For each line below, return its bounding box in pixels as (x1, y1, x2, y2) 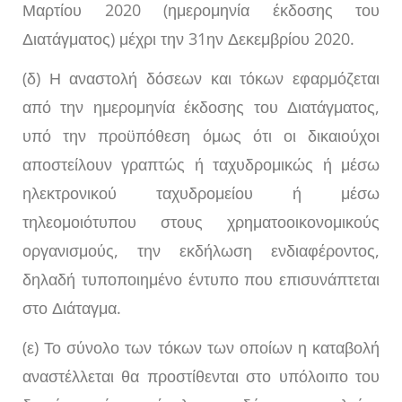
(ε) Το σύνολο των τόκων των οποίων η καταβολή (22, 336, 380, 359)
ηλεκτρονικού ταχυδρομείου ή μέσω (22, 182, 380, 205)
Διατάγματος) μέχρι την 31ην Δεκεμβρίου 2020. (22, 28, 354, 50)
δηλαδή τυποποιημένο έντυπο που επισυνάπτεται (22, 268, 380, 291)
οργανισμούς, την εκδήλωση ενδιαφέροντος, (22, 240, 380, 262)
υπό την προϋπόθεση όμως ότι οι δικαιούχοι (22, 125, 380, 147)
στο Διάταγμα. (22, 297, 121, 319)
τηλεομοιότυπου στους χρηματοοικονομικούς (22, 211, 380, 233)
